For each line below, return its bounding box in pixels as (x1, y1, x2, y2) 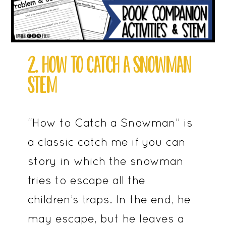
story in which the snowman (27, 154, 184, 168)
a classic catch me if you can (27, 135, 186, 149)
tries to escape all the (27, 174, 145, 187)
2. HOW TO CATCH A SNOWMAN (27, 52, 191, 78)
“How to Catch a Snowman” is (27, 116, 193, 130)
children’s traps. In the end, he (27, 193, 191, 206)
